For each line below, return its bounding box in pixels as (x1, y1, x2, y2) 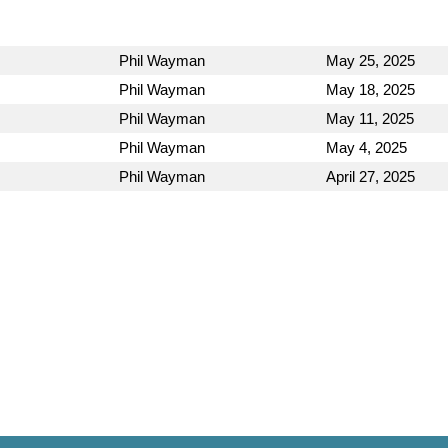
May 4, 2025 (326, 139, 407, 156)
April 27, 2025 (326, 168, 415, 185)
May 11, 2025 (326, 110, 414, 127)
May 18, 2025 (326, 81, 415, 98)
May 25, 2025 (326, 52, 415, 69)
